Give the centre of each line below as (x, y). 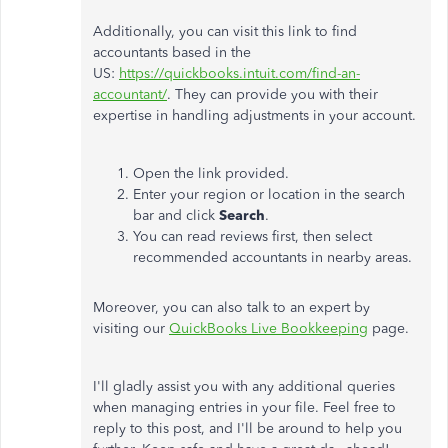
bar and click (176, 215)
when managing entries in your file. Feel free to (244, 407)
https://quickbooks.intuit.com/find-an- (239, 73)
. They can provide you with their (272, 94)
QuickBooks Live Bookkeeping (268, 328)
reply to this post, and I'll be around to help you (247, 428)
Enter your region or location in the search (269, 194)
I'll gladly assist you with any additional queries (244, 386)
